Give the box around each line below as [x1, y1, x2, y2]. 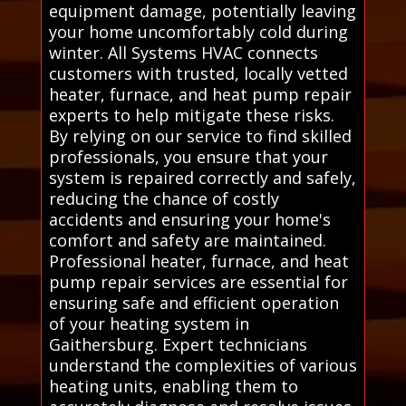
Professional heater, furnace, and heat [48, 249, 349, 272]
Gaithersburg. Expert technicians [48, 333, 307, 355]
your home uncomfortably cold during [48, 20, 348, 43]
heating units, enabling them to [48, 374, 298, 397]
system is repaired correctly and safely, [48, 166, 356, 188]
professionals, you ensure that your [48, 145, 328, 168]
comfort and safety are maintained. [48, 228, 326, 251]
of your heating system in [48, 312, 249, 334]
